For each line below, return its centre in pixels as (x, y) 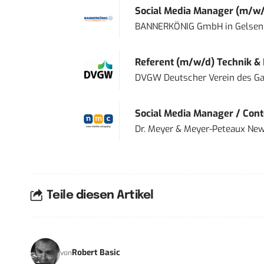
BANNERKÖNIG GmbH (179, 26)
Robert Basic (96, 253)
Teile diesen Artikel (100, 196)
